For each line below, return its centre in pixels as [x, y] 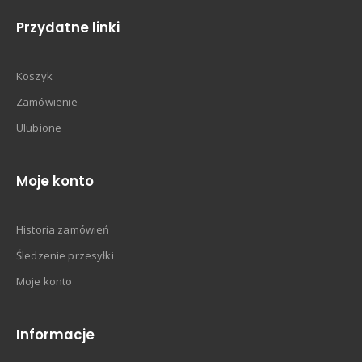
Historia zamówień [63, 230]
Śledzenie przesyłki [65, 256]
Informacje [55, 335]
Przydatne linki [68, 28]
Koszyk [34, 76]
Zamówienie [47, 102]
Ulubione [39, 128]
